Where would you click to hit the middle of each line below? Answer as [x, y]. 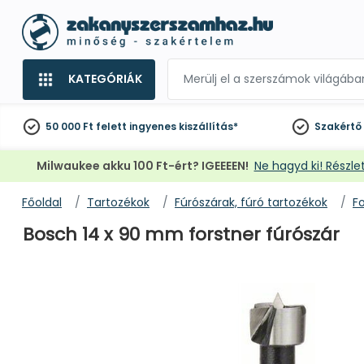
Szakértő [338, 126]
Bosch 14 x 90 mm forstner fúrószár [181, 234]
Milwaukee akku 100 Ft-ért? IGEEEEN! [142, 166]
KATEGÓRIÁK [105, 79]
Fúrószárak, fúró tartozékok [251, 202]
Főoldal [42, 202]
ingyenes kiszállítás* [184, 126]
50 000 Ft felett [86, 126]
